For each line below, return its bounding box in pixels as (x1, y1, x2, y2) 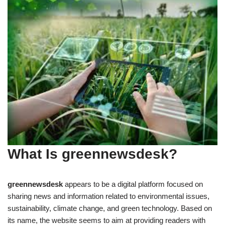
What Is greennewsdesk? (8, 146, 177, 162)
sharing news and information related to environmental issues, (8, 192, 209, 201)
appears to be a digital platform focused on (63, 180, 203, 189)
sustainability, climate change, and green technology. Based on (8, 204, 212, 213)
